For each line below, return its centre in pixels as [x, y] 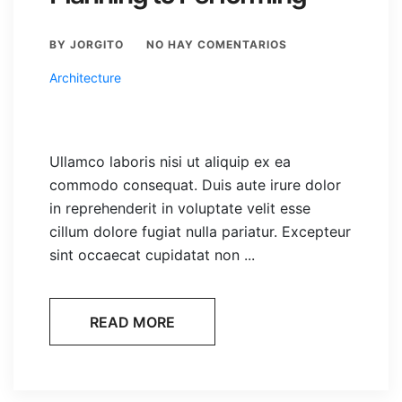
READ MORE [132, 322]
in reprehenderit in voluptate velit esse [180, 209]
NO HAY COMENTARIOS [217, 45]
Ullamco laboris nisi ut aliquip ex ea [170, 162]
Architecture [85, 78]
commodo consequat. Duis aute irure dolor [195, 185]
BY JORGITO [87, 45]
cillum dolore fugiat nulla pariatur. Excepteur [200, 232]
